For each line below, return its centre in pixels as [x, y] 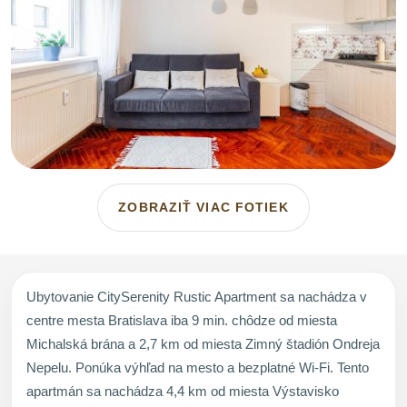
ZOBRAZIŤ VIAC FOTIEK [203, 208]
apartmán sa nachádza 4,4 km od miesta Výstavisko [183, 392]
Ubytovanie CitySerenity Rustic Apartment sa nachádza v [197, 297]
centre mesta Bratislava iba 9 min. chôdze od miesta [182, 321]
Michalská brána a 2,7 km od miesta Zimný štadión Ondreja [203, 344]
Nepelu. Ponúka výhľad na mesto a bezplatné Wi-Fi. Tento [198, 368]
